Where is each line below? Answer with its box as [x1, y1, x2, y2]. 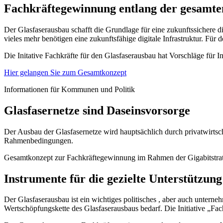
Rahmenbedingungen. [4, 136, 73, 145]
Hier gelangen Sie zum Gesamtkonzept [4, 68, 126, 77]
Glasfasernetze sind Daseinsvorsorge [4, 104, 190, 117]
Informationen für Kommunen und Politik [4, 85, 135, 94]
